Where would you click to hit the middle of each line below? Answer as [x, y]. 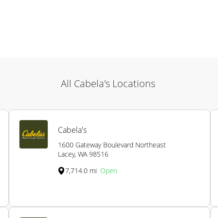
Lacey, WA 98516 [83, 154]
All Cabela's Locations [108, 84]
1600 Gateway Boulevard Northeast [112, 145]
